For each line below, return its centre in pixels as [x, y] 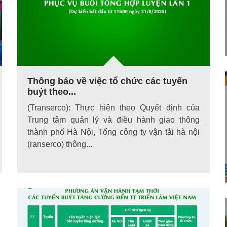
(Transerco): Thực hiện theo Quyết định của [113, 107]
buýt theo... [52, 91]
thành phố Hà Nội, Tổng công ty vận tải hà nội [113, 132]
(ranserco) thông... [60, 144]
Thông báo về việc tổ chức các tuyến [107, 81]
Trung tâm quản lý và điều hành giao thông [113, 120]
